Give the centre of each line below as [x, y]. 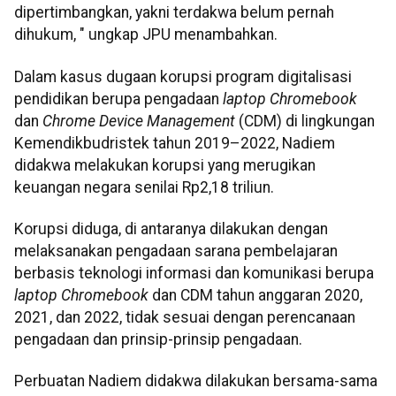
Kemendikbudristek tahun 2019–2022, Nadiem [175, 143]
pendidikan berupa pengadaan [118, 99]
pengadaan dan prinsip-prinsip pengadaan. [158, 339]
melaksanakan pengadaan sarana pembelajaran [176, 251]
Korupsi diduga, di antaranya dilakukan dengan [171, 229]
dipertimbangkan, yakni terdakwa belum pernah [174, 13]
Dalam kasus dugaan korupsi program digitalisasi [183, 76]
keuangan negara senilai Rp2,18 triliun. [144, 187]
